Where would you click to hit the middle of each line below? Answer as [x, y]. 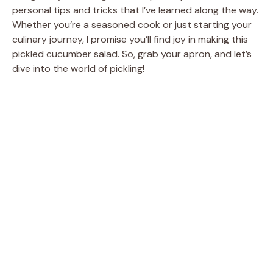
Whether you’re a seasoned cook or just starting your [132, 24]
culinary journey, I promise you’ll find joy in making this [130, 39]
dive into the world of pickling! [78, 68]
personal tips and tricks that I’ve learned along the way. [135, 10]
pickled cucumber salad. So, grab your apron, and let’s [132, 54]
